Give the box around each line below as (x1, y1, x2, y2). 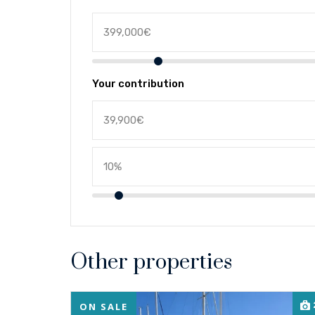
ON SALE (79, 300, 128, 314)
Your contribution (92, 77, 184, 91)
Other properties (70, 249, 232, 276)
